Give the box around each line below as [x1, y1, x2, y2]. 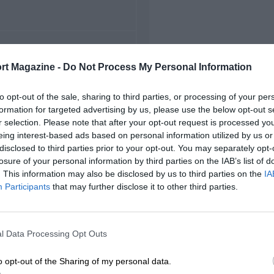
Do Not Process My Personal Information [63, 61, 252, 72]
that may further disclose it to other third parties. [50, 181, 238, 191]
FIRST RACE [13, 50, 63, 60]
